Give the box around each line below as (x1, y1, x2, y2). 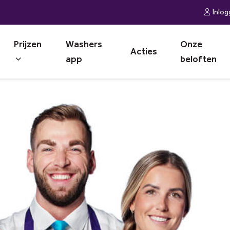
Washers (65, 38, 102, 50)
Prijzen (14, 38, 42, 50)
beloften (180, 53, 217, 65)
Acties (130, 46, 158, 57)
